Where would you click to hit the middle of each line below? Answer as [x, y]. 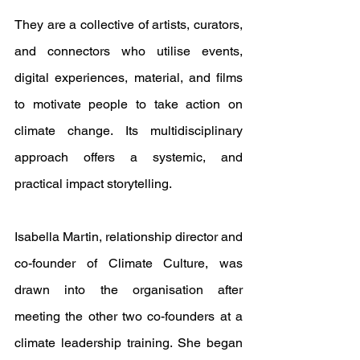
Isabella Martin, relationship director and [129, 237]
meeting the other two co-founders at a [129, 317]
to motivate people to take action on [129, 104]
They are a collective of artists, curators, [129, 25]
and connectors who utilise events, [129, 51]
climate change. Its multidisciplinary [129, 131]
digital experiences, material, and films [129, 78]
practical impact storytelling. [94, 184]
